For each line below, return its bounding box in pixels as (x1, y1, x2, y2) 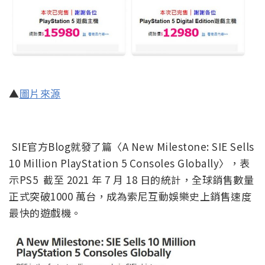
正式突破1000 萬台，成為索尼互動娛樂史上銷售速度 (9, 188, 251, 203)
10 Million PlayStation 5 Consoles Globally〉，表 (9, 155, 250, 170)
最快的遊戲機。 (9, 205, 82, 220)
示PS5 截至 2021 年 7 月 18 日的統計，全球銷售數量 (9, 172, 254, 187)
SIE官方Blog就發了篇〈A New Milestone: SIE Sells (9, 138, 254, 154)
